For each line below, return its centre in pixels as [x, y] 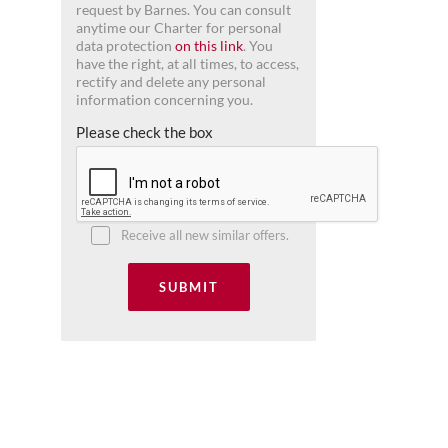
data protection [125, 46]
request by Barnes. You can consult [183, 10]
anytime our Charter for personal [179, 28]
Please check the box [144, 132]
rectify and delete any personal [171, 82]
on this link [209, 46]
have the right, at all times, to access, [187, 64]
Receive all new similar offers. [205, 235]
